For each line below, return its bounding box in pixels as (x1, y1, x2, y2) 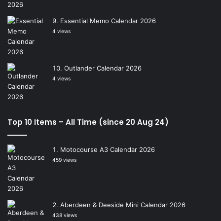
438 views (52, 212, 77, 219)
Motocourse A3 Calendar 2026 (60, 146, 155, 154)
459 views (52, 157, 76, 164)
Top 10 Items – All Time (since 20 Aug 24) (7, 117, 169, 128)
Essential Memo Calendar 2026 (60, 17, 156, 25)
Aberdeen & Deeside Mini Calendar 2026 (60, 201, 185, 209)
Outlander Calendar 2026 (64, 64, 142, 73)
